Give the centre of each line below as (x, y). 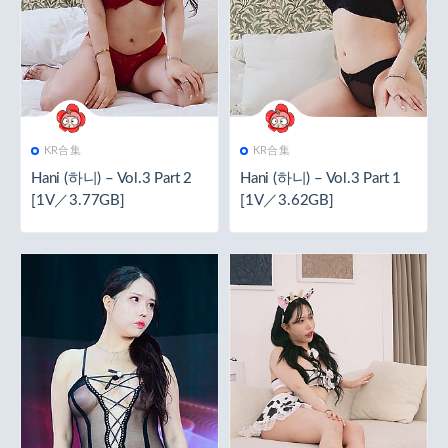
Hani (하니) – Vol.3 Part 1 (321, 178)
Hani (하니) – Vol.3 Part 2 (112, 178)
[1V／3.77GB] (78, 200)
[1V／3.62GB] (287, 200)
